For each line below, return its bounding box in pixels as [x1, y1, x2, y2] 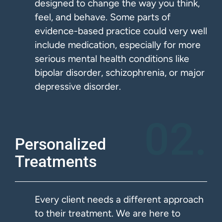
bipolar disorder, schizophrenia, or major [35, 66, 205, 78]
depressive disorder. [35, 80, 121, 92]
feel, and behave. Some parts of [35, 11, 170, 23]
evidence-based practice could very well [35, 25, 207, 37]
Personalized [15, 135, 106, 154]
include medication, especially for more [35, 39, 201, 51]
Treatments [15, 152, 97, 171]
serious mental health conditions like [35, 53, 189, 64]
